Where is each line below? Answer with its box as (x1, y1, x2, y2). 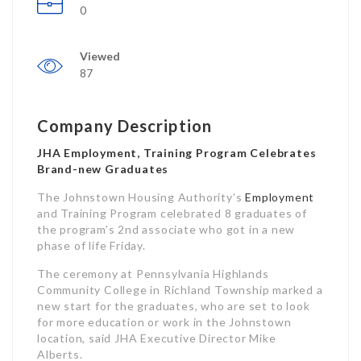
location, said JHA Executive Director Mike (37, 331, 276, 345)
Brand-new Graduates (37, 162, 169, 176)
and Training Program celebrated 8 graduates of (37, 206, 307, 220)
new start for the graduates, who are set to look (37, 299, 310, 313)
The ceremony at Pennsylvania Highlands (37, 267, 269, 280)
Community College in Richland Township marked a (37, 283, 323, 297)
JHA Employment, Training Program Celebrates (37, 146, 317, 160)
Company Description (37, 116, 212, 135)
